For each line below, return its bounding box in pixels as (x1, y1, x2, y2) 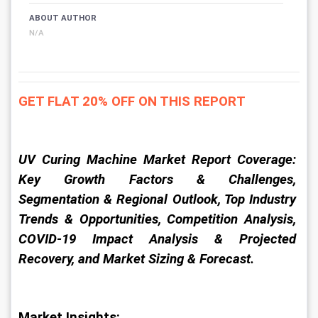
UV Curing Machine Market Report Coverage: (18, 152, 300, 168)
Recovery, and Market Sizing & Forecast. (18, 251, 254, 267)
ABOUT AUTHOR (29, 12, 97, 23)
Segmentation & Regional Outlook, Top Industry (18, 192, 300, 207)
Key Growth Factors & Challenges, (18, 172, 300, 187)
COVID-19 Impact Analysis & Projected (18, 231, 300, 247)
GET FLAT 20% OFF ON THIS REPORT (18, 94, 246, 109)
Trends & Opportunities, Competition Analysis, (18, 212, 300, 227)
